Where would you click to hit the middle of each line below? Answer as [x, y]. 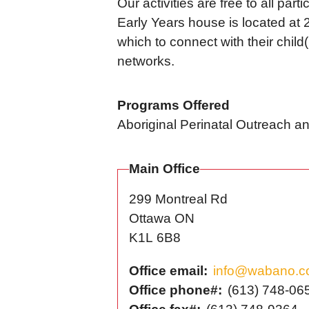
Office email [166, 271]
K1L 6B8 [155, 238]
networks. [146, 61]
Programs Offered [173, 105]
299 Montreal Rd [178, 199]
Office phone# [173, 290]
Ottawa [150, 218]
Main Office [165, 169]
